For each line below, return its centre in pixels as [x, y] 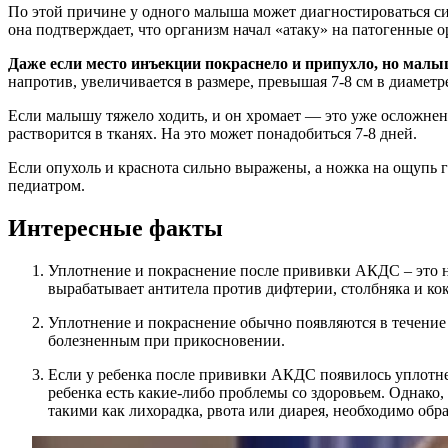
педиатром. [46, 186]
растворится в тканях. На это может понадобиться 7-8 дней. [212, 134]
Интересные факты [115, 228]
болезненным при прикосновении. [166, 341]
